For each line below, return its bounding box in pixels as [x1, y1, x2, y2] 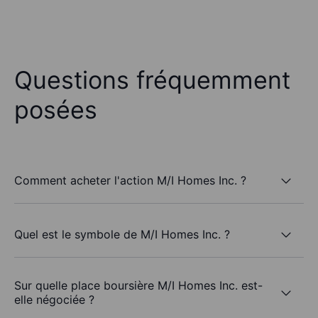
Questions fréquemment [14, 65, 290, 95]
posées [14, 95, 97, 125]
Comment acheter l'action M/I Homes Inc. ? [14, 172, 246, 187]
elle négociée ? [14, 292, 94, 307]
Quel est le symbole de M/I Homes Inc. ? [14, 226, 230, 241]
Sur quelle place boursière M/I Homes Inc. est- [14, 278, 263, 293]
